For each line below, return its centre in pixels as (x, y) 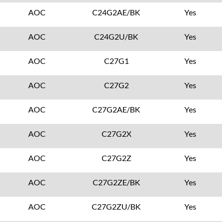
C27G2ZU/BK (116, 206)
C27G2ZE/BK (116, 182)
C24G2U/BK (116, 36)
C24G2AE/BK (116, 12)
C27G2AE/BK (116, 109)
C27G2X (116, 134)
